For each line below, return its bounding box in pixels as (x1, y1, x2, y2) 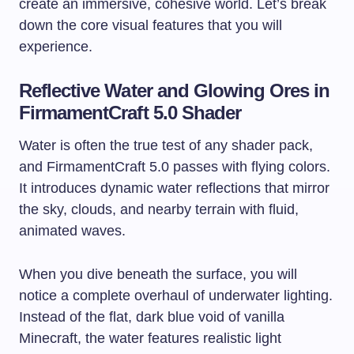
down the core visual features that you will (19, 17, 282, 34)
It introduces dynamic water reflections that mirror (19, 180, 330, 197)
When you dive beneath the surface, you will (19, 266, 297, 283)
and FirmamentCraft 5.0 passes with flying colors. (19, 159, 330, 175)
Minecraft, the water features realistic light (19, 330, 281, 347)
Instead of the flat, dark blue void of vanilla (19, 309, 284, 326)
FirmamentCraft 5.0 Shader (19, 102, 241, 124)
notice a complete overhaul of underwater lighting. (19, 288, 333, 304)
